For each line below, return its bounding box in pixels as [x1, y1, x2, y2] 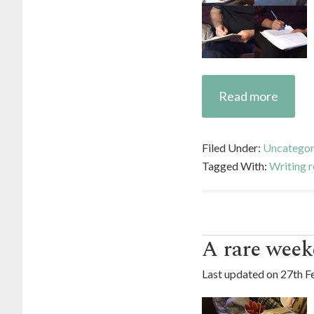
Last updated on [202, 267, 280, 280]
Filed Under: [202, 141, 263, 154]
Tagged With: [202, 159, 269, 172]
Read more [219, 88, 278, 104]
